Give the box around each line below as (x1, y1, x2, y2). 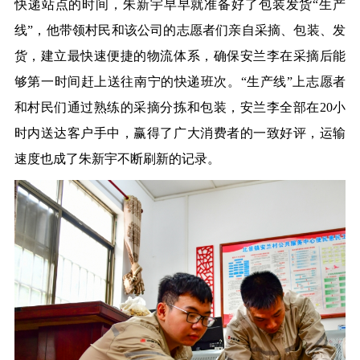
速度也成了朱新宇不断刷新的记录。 (14, 151, 220, 166)
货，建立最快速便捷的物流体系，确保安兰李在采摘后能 (14, 48, 346, 63)
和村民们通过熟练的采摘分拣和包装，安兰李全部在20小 (14, 100, 346, 114)
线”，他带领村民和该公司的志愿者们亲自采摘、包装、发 (14, 22, 346, 37)
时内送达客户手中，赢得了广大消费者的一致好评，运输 (14, 125, 346, 140)
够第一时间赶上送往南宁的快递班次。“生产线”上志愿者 (14, 74, 346, 88)
